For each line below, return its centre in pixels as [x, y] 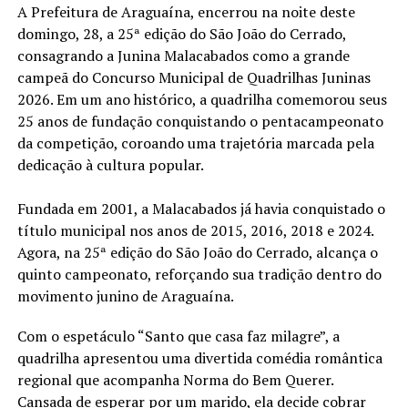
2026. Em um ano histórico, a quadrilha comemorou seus [202, 100]
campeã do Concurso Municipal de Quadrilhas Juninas [194, 78]
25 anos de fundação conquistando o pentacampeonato [200, 122]
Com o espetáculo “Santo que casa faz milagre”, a [178, 337]
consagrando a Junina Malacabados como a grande [183, 56]
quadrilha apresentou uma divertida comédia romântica [199, 358]
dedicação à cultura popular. [112, 165]
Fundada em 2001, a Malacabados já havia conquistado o [201, 209]
